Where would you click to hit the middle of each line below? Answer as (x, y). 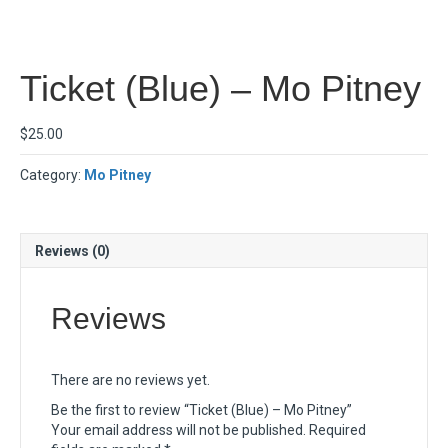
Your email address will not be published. (178, 430)
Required (337, 430)
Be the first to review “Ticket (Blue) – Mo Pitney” (201, 410)
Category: (52, 175)
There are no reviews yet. (130, 380)
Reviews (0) (72, 251)
